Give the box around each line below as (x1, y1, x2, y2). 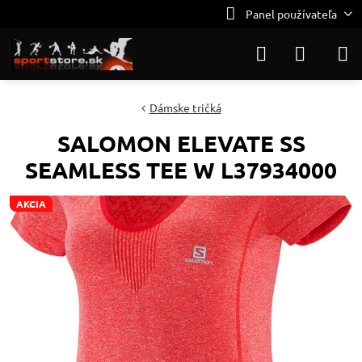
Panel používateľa (245, 6, 337, 21)
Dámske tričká (149, 100, 221, 115)
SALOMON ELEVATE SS (57, 128, 305, 157)
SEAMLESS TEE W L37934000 (25, 155, 337, 183)
